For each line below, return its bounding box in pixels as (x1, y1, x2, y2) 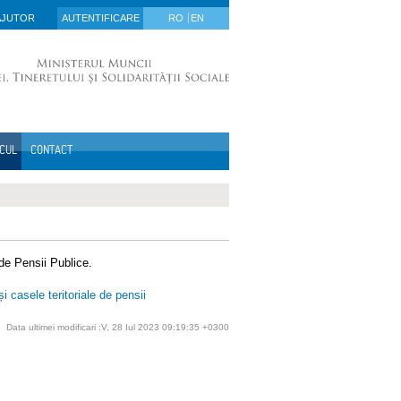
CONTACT (30, 142, 73, 157)
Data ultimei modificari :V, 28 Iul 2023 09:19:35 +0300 (6, 321, 229, 332)
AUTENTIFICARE (61, 13, 140, 23)
